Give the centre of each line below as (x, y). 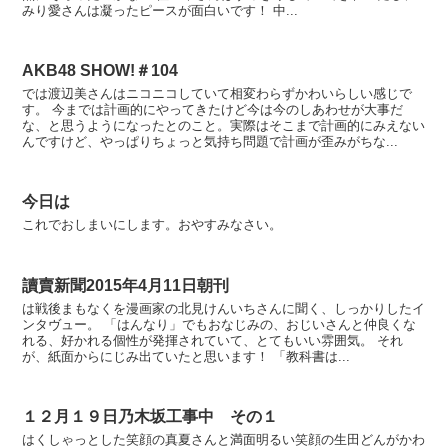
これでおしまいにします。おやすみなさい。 (152, 225)
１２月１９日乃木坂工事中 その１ (150, 416)
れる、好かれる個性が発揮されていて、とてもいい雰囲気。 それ (213, 340)
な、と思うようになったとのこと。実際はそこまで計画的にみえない (224, 126)
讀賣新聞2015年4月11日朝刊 (126, 285)
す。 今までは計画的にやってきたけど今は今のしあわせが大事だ (213, 110)
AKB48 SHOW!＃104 (100, 71)
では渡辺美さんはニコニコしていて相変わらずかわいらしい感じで (217, 94)
